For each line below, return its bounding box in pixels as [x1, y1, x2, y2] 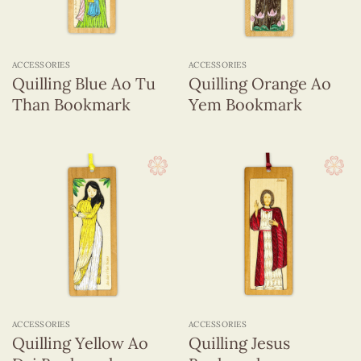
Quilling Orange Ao [188, 73, 331, 93]
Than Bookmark [11, 93, 131, 114]
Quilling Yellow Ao [11, 332, 148, 353]
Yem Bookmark [188, 93, 302, 114]
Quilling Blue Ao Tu [11, 73, 156, 93]
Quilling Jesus [188, 332, 290, 353]
